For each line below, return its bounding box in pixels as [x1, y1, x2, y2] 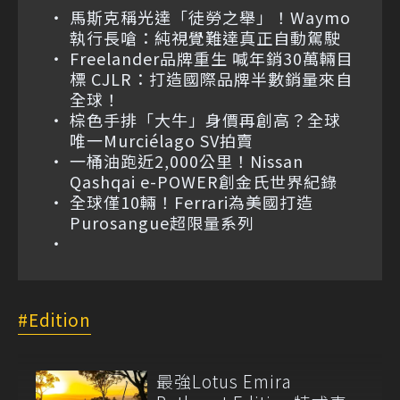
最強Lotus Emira [156, 368, 292, 393]
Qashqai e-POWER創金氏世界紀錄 [70, 169, 337, 193]
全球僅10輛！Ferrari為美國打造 [70, 189, 313, 213]
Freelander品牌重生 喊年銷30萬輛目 [70, 46, 354, 70]
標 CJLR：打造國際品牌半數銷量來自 [70, 66, 353, 90]
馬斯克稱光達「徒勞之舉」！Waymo [70, 4, 351, 29]
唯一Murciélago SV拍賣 [70, 128, 254, 152]
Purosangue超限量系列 [70, 210, 254, 234]
